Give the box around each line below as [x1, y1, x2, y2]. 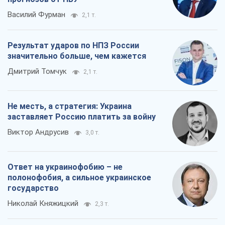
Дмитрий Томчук [8, 67, 67, 76]
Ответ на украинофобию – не [8, 162, 123, 172]
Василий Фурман [8, 10, 65, 20]
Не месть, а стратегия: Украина [8, 101, 132, 111]
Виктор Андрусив [8, 128, 69, 137]
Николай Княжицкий [8, 199, 78, 208]
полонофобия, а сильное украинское [8, 173, 151, 183]
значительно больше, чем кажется [8, 51, 146, 61]
